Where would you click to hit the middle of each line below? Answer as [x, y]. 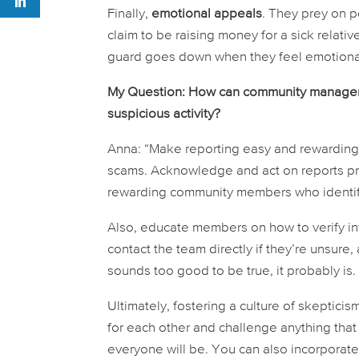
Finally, [130, 14]
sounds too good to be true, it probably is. [232, 272]
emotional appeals [207, 14]
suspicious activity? [164, 115]
